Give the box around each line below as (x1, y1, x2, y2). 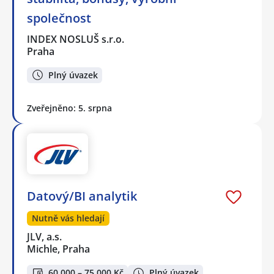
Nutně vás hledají (32, 212, 105, 224)
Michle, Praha (27, 242, 90, 256)
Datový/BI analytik (27, 188, 137, 205)
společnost (27, 9, 91, 26)
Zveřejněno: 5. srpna (27, 102, 112, 114)
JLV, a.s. (27, 230, 63, 244)
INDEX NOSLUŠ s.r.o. (27, 32, 125, 46)
